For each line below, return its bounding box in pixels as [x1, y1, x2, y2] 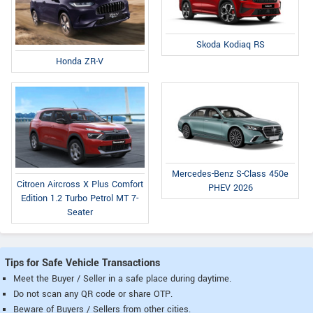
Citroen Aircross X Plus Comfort [16, 178, 143, 191]
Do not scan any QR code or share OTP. [13, 288, 173, 301]
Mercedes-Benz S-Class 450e [172, 168, 289, 181]
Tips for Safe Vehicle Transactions [5, 256, 160, 271]
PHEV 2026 [208, 182, 253, 195]
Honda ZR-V [56, 55, 104, 68]
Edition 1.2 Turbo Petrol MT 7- [21, 192, 139, 205]
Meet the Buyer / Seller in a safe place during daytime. [13, 272, 231, 286]
